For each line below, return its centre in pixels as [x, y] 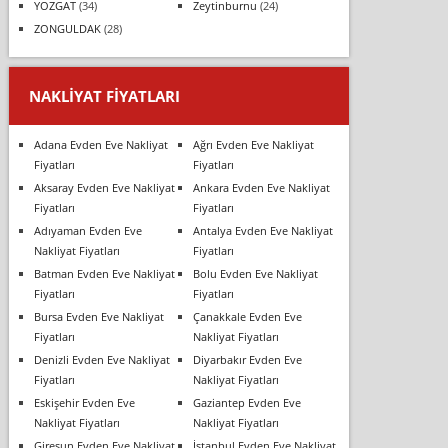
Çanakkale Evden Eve [247, 316]
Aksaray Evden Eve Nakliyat [104, 187]
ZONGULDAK [67, 28]
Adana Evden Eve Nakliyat [100, 144]
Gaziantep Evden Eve [246, 402]
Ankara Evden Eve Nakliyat [261, 187]
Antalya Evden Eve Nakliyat [262, 230]
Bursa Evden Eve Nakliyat [98, 316]
